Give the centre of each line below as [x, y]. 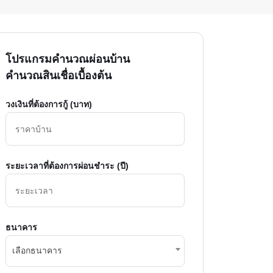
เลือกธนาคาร [37, 251]
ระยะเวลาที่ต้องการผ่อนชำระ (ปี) [67, 166]
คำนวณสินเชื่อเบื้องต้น [58, 76]
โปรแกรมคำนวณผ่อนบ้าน [68, 59]
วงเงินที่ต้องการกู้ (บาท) [49, 105]
